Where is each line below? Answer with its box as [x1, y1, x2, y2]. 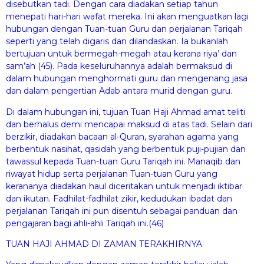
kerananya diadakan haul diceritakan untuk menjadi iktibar [6, 180, 242, 192]
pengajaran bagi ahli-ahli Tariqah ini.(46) [6, 217, 164, 229]
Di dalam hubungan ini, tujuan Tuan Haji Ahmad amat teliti [6, 106, 245, 117]
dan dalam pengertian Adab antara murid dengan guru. [6, 85, 232, 97]
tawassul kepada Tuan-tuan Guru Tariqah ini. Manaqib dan [6, 156, 240, 167]
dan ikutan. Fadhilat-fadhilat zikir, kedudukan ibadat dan [6, 193, 232, 204]
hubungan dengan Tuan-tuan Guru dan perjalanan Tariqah [6, 24, 243, 35]
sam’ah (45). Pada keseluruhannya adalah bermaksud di [6, 61, 232, 72]
